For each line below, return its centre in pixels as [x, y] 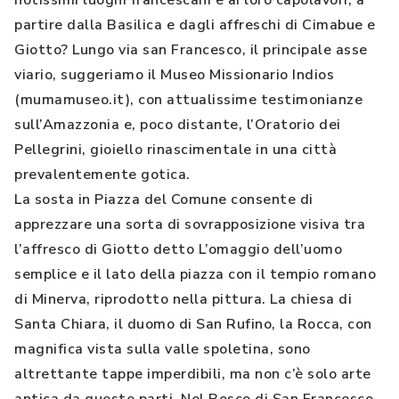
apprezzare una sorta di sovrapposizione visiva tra [190, 224]
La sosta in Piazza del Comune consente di [164, 199]
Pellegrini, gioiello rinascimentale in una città [175, 150]
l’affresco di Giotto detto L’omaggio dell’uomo [178, 249]
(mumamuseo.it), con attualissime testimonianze [188, 100]
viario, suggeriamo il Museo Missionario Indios [174, 75]
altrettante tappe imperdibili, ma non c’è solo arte [193, 374]
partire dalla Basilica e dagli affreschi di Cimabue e [195, 25]
